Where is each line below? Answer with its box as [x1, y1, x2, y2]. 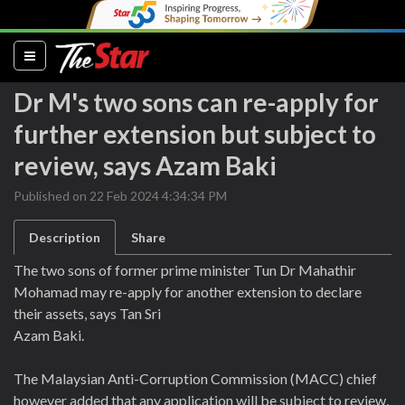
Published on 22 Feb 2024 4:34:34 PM [14, 188, 227, 203]
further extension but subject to [14, 118, 376, 149]
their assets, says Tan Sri [14, 305, 161, 322]
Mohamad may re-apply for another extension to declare [14, 283, 362, 300]
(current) [37, 46, 87, 62]
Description [29, 230, 100, 245]
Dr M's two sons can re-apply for [14, 87, 379, 118]
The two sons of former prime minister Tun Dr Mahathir [14, 261, 356, 278]
